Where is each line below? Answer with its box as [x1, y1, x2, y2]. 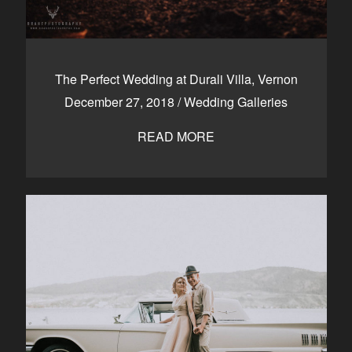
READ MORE [137, 127, 214, 145]
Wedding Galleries [184, 93, 288, 111]
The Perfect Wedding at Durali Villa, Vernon [54, 70, 298, 88]
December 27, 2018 [64, 93, 178, 111]
